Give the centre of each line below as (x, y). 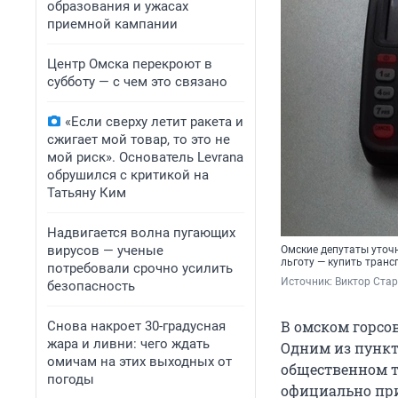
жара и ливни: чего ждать (128, 344)
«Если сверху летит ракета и (154, 122)
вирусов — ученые (105, 251)
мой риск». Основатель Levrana (145, 157)
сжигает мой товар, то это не (139, 139)
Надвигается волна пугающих (141, 233)
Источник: (308, 282)
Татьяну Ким (87, 193)
